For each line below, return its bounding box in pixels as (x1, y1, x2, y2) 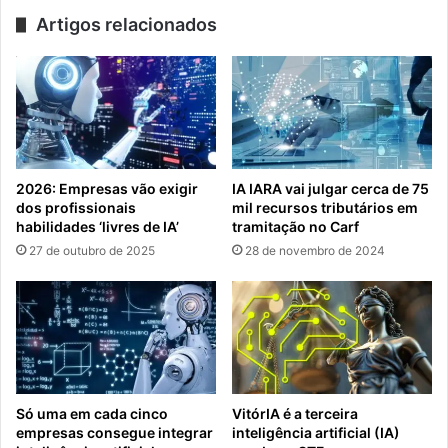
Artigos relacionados (36, 13, 217, 35)
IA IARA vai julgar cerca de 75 (232, 179, 429, 197)
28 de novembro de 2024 (245, 242, 385, 258)
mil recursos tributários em (232, 198, 418, 216)
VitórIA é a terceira (232, 404, 358, 422)
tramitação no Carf (232, 217, 359, 235)
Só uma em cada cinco (16, 404, 168, 422)
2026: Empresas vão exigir (16, 179, 198, 197)
